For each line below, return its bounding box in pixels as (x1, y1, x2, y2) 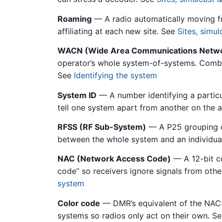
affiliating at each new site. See (57, 26, 177, 36)
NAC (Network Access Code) (57, 154, 171, 164)
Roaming (57, 13, 92, 24)
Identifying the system (74, 70, 157, 81)
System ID (57, 90, 97, 100)
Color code (57, 198, 100, 208)
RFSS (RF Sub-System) (57, 121, 146, 132)
